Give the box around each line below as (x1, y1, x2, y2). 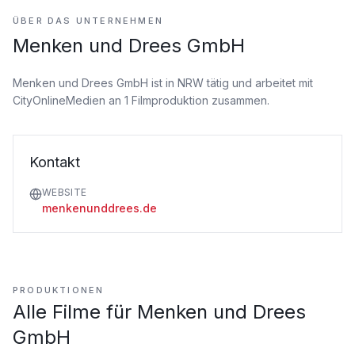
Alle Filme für (13, 300, 137, 323)
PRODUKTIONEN (13, 284, 105, 296)
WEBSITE (42, 186, 87, 198)
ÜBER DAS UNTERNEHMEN (13, 15, 163, 26)
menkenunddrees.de (42, 201, 157, 215)
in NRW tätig (162, 76, 229, 90)
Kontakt (29, 154, 80, 170)
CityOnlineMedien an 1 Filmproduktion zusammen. (13, 94, 269, 107)
